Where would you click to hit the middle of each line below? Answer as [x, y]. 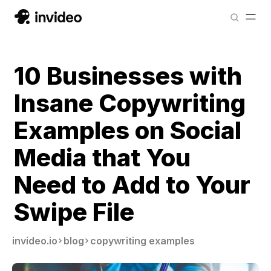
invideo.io [35, 241]
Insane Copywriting [130, 103]
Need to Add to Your [132, 185]
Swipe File [74, 212]
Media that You [102, 158]
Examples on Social [128, 130]
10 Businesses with [128, 76]
